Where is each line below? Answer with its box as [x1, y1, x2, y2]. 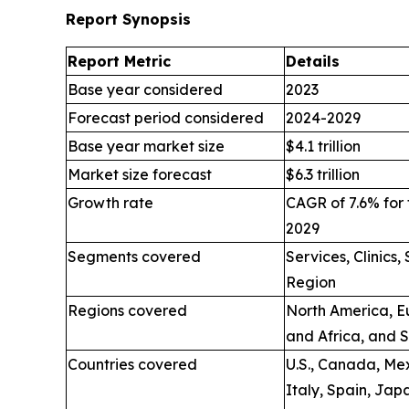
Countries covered [68, 355, 197, 374]
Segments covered [68, 247, 201, 267]
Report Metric [68, 52, 171, 71]
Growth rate [68, 194, 153, 213]
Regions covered [68, 301, 187, 320]
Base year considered [68, 80, 223, 100]
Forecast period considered [68, 109, 264, 128]
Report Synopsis [66, 10, 191, 29]
